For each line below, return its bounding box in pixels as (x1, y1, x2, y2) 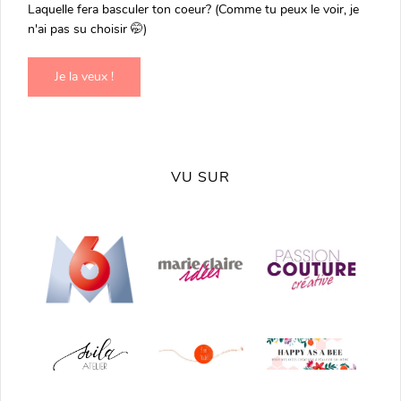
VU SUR (171, 166, 230, 187)
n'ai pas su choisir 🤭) (28, 20, 147, 38)
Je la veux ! (55, 67, 114, 85)
